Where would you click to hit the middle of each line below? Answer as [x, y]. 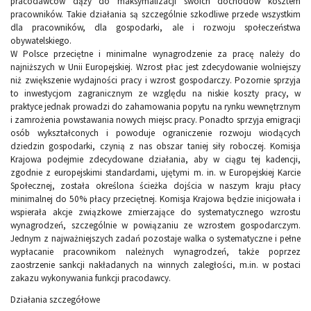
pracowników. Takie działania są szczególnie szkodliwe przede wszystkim [155, 15]
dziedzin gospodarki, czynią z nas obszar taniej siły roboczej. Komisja [155, 146]
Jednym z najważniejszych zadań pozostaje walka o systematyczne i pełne [155, 239]
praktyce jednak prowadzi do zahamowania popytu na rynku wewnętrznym [155, 107]
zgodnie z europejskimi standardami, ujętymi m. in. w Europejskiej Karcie [155, 173]
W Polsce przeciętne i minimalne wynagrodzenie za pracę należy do [155, 54]
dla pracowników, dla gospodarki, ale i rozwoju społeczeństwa [155, 28]
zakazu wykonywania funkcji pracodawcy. [91, 278]
